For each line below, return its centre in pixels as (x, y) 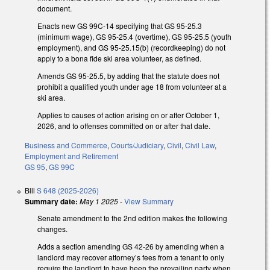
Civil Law (200, 145)
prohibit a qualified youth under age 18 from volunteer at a (132, 86)
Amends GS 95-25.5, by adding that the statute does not (128, 75)
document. (55, 8)
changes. (52, 229)
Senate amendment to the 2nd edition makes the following (132, 218)
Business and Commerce (66, 145)
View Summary (149, 201)
